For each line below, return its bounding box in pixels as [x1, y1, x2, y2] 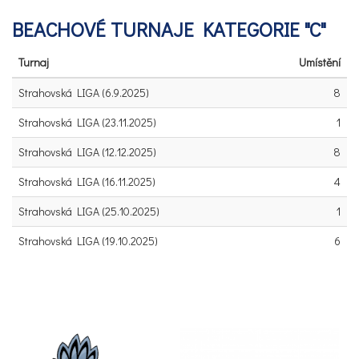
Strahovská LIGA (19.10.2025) [18, 233, 158, 248]
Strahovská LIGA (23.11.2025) [18, 115, 156, 130]
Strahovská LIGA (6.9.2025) [18, 85, 149, 100]
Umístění [299, 54, 341, 70]
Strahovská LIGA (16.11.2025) [18, 174, 155, 189]
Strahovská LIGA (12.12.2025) [18, 144, 156, 159]
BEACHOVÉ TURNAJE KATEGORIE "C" [12, 16, 326, 42]
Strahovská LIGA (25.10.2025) [18, 204, 159, 219]
